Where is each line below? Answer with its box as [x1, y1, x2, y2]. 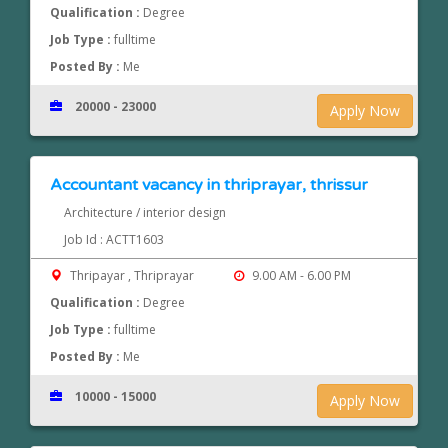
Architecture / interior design [63, 204, 226, 222]
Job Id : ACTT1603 [63, 231, 164, 249]
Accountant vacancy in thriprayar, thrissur [50, 175, 369, 196]
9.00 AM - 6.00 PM [248, 267, 351, 285]
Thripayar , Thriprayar [67, 267, 198, 285]
